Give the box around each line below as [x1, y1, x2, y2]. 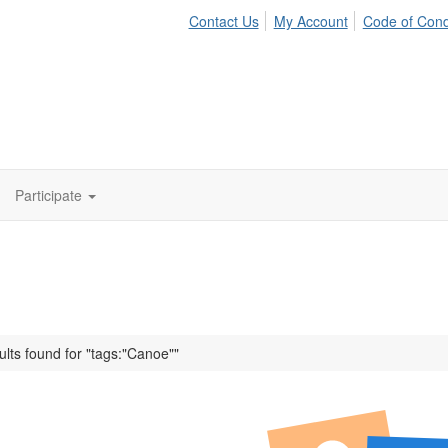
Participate [15, 185, 82, 205]
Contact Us [188, 11, 259, 31]
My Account [273, 11, 348, 31]
